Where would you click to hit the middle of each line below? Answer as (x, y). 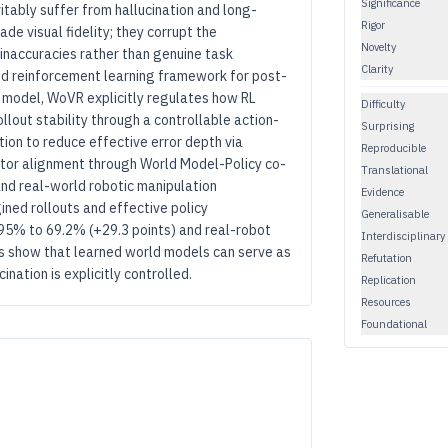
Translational (394, 169)
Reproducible (393, 147)
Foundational (394, 323)
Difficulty (383, 103)
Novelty (378, 46)
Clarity (377, 68)
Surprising (387, 125)
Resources (386, 301)
